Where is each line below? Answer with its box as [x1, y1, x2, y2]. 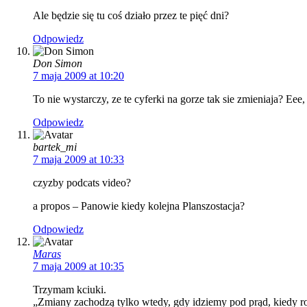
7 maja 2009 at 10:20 [33, 70, 124, 82]
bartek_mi [33, 141, 77, 153]
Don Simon [33, 58, 82, 70]
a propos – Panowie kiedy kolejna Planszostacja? [33, 200, 245, 212]
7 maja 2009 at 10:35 [33, 260, 124, 273]
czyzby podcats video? [33, 177, 131, 189]
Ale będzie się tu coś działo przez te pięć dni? [33, 10, 229, 22]
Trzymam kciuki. [33, 284, 106, 296]
